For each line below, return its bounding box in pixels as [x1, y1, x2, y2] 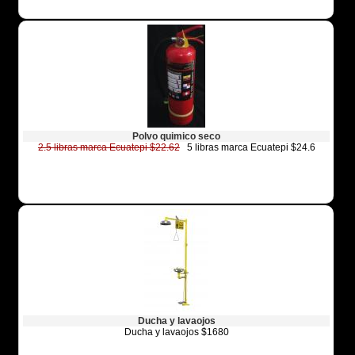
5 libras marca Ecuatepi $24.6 [179, 142, 315, 154]
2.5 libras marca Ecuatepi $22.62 [37, 142, 180, 154]
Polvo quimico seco [132, 131, 221, 143]
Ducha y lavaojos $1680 [124, 326, 229, 338]
